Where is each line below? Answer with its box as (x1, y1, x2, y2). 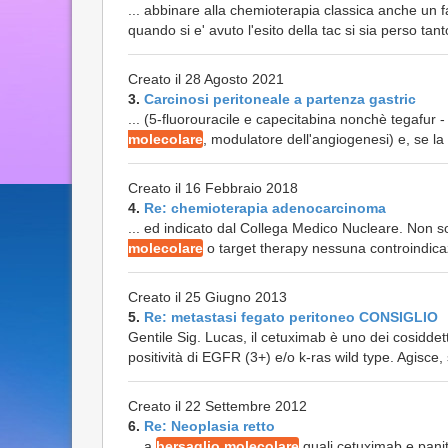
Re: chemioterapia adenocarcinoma (144, 200, 386, 216)
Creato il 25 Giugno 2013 (128, 289, 287, 305)
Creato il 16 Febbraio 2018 (128, 180, 298, 196)
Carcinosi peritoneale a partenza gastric (144, 91, 416, 107)
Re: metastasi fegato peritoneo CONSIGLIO (144, 309, 438, 325)
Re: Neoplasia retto (144, 418, 275, 434)
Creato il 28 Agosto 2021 (128, 71, 284, 87)
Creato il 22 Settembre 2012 (128, 398, 307, 414)
